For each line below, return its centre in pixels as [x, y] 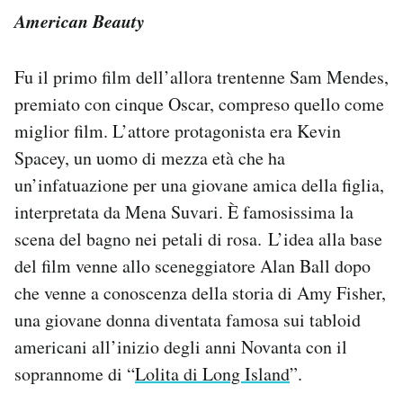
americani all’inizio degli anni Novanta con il [181, 347]
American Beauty [80, 21]
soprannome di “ [75, 374]
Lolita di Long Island [212, 374]
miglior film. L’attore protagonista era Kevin [178, 131]
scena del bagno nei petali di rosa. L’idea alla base [198, 239]
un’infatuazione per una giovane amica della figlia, [199, 185]
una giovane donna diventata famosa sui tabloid [188, 320]
